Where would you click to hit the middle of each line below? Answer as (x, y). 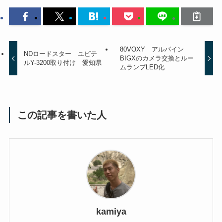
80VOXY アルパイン (152, 50)
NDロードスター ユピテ (61, 54)
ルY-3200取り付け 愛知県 (63, 63)
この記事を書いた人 (62, 115)
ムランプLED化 (142, 67)
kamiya (111, 211)
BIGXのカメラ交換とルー (157, 58)
